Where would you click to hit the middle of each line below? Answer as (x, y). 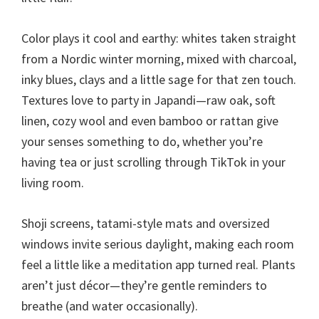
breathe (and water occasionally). (110, 305)
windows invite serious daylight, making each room (158, 244)
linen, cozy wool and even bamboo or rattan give (150, 120)
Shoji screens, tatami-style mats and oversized (146, 223)
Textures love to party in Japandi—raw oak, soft (148, 100)
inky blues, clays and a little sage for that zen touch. (159, 79)
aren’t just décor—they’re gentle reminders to (144, 285)
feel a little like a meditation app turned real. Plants (158, 264)
